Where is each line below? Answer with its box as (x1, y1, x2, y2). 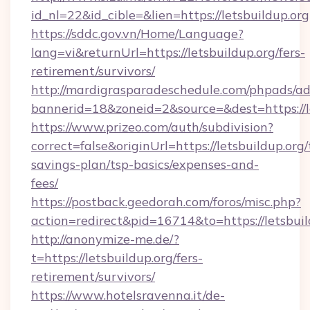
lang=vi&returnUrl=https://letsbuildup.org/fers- (31, 44, 305, 60)
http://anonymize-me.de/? (31, 231, 179, 247)
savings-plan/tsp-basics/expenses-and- (31, 156, 259, 172)
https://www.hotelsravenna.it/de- (31, 287, 225, 303)
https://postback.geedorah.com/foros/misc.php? (31, 194, 301, 210)
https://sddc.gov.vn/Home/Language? (31, 26, 244, 42)
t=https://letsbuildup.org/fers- (31, 250, 203, 266)
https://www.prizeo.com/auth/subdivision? (31, 119, 273, 135)
